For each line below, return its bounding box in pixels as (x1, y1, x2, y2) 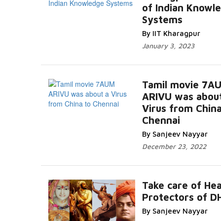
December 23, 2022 (142, 142, 206, 150)
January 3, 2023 (142, 41, 194, 50)
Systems (142, 14, 183, 25)
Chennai (142, 114, 180, 126)
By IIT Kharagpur (142, 29, 200, 37)
